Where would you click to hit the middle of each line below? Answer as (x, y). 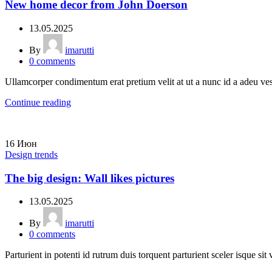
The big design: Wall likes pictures (90, 178)
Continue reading (38, 102)
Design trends (31, 154)
